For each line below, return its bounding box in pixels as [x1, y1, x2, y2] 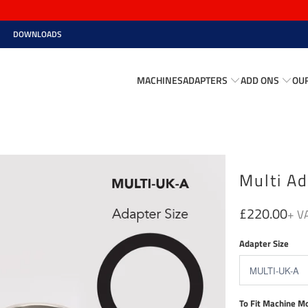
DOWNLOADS [13, 27, 62, 41]
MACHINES [137, 72, 184, 87]
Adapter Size [239, 236, 289, 250]
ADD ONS [241, 72, 280, 87]
